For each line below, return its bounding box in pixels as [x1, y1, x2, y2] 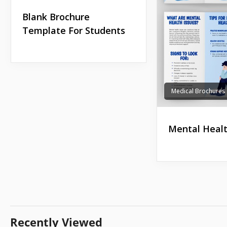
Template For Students [22, 24, 125, 36]
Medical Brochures [171, 87, 226, 96]
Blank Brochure [22, 10, 90, 23]
